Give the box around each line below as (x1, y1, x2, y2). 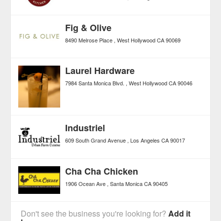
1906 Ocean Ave (65, 179, 106, 187)
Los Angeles (130, 136, 160, 145)
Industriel (65, 121, 106, 135)
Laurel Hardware (65, 64, 135, 77)
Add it (168, 207, 191, 219)
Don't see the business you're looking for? (21, 207, 169, 219)
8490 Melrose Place (65, 36, 113, 44)
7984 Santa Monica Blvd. (65, 79, 125, 87)
